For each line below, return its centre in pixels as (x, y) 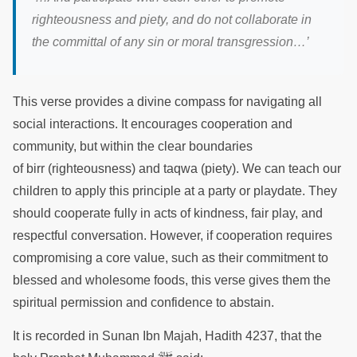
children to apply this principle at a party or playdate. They (175, 190)
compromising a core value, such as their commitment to (171, 257)
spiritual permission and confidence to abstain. (145, 302)
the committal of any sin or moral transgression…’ (171, 42)
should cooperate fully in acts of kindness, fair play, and (168, 213)
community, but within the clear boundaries (133, 146)
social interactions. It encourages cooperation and (153, 124)
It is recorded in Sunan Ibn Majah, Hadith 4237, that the (167, 335)
